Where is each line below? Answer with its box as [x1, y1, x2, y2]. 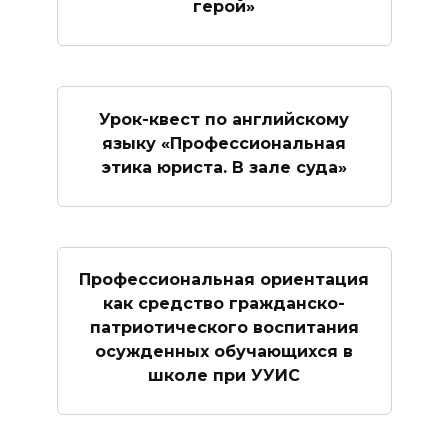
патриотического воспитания [89, 317, 359, 337]
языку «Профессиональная [102, 133, 346, 153]
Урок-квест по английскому [99, 109, 349, 129]
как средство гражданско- [103, 293, 345, 313]
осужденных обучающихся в [95, 341, 353, 361]
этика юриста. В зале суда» [101, 157, 347, 177]
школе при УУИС [148, 365, 300, 385]
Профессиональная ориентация [79, 269, 369, 289]
